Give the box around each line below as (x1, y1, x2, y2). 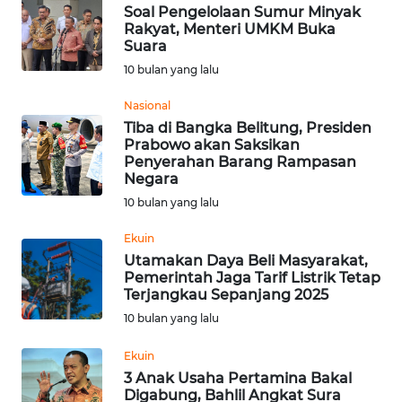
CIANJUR (36, 171, 81, 188)
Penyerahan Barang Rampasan (124, 153, 356, 170)
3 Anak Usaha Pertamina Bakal (124, 369, 352, 387)
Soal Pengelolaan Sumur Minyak (124, 3, 361, 21)
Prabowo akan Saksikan (124, 135, 300, 153)
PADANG (36, 20, 81, 36)
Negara (124, 170, 179, 188)
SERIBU (49, 257, 90, 273)
